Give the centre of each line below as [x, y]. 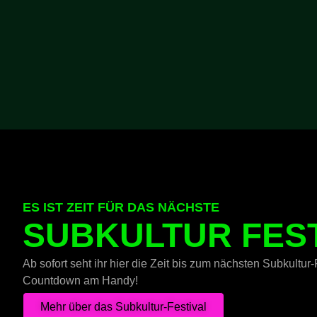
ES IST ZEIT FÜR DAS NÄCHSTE [121, 207]
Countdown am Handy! [80, 280]
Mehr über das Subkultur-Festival [123, 307]
